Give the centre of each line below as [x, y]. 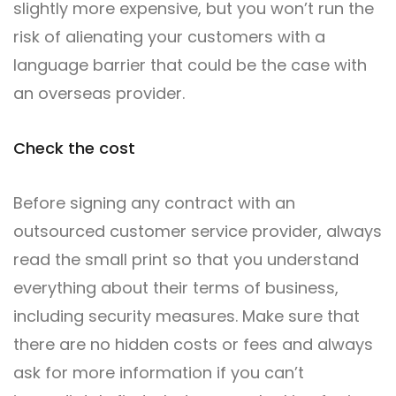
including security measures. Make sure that [187, 316]
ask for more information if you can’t [159, 373]
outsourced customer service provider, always [198, 231]
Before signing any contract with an [154, 203]
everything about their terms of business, [176, 288]
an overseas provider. [99, 93]
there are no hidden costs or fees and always [193, 344]
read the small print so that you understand [186, 259]
